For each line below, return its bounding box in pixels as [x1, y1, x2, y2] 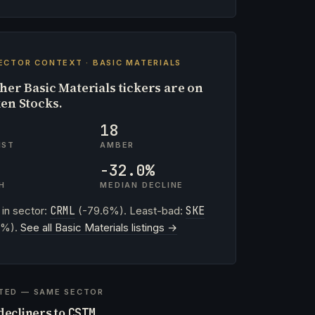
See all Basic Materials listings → [20, 221, 177, 234]
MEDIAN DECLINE [100, 180, 184, 190]
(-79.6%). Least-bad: [75, 204, 186, 217]
